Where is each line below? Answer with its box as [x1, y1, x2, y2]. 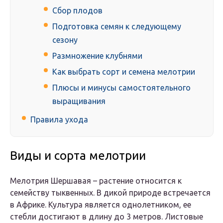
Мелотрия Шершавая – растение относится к [10, 176, 182, 186]
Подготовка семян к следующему [52, 22, 181, 31]
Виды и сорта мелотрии [10, 149, 146, 163]
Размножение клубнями [52, 51, 142, 61]
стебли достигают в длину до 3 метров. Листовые [10, 212, 203, 222]
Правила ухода [30, 115, 88, 124]
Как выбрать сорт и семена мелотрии [52, 67, 195, 77]
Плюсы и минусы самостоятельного [52, 83, 191, 93]
